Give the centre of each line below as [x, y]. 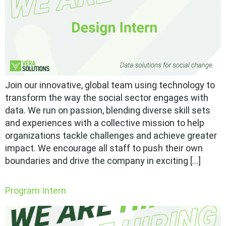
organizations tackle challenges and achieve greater [111, 136]
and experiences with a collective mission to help [105, 123]
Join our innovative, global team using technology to [110, 85]
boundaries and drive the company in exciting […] [103, 161]
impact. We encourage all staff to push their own [104, 148]
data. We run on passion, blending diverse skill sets [108, 110]
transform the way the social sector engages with [107, 98]
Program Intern [36, 191]
